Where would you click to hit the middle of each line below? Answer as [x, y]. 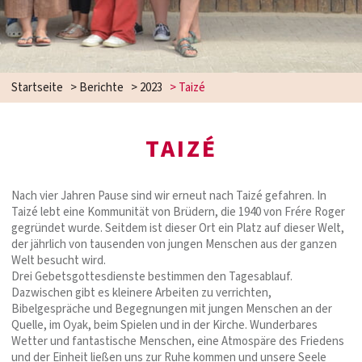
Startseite [37, 87]
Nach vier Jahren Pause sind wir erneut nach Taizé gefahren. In [169, 196]
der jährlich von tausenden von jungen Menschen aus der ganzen [174, 244]
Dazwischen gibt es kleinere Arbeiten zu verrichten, [141, 293]
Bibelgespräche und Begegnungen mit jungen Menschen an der [172, 309]
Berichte [101, 87]
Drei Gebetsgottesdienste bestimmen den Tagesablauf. [152, 276]
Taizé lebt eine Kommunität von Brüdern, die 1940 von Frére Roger [178, 212]
